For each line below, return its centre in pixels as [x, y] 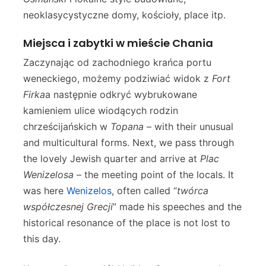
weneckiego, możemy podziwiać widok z [118, 78]
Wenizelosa [48, 175]
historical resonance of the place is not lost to [127, 223]
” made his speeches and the [177, 207]
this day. [42, 239]
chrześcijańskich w [67, 126]
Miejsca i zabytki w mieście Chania [118, 43]
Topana [127, 126]
